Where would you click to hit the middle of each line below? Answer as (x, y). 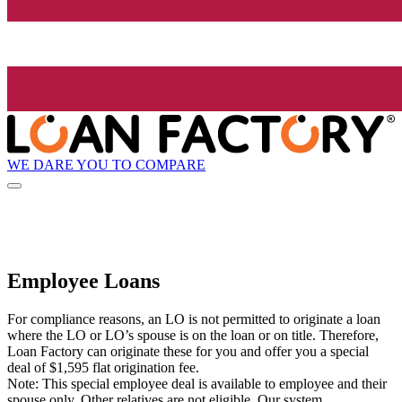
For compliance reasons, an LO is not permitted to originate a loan (194, 319)
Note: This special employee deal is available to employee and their (197, 384)
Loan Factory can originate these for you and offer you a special (188, 352)
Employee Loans (83, 281)
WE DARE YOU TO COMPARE (106, 164)
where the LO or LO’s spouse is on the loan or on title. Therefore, (193, 336)
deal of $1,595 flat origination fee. (103, 368)
